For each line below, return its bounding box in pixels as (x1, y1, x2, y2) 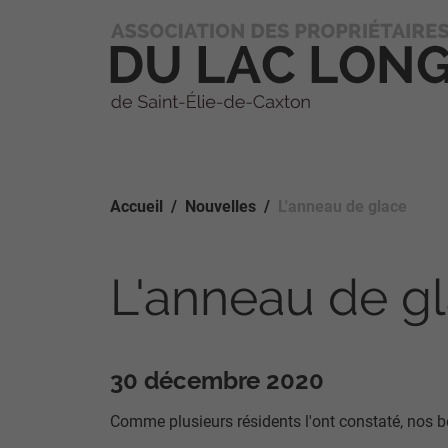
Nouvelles (185, 196, 256, 216)
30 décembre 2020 (110, 366, 324, 396)
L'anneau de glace (278, 196, 407, 216)
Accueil (110, 196, 163, 216)
